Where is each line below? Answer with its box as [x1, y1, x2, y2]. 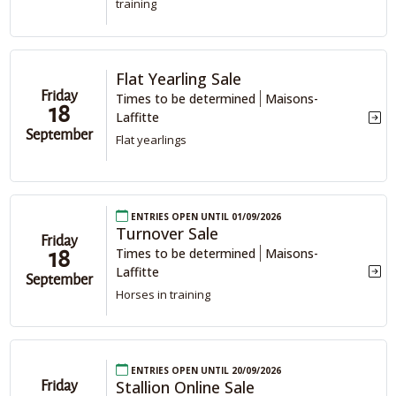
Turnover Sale [116, 222, 218, 244]
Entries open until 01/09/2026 [128, 206, 281, 224]
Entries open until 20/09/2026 [128, 361, 281, 378]
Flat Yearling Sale [116, 68, 241, 90]
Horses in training [116, 286, 210, 302]
